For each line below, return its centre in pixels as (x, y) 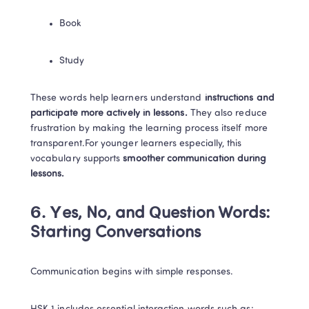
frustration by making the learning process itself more (149, 129)
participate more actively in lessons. (109, 113)
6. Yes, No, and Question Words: (150, 214)
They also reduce (227, 113)
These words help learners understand (116, 98)
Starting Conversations (116, 233)
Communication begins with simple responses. (132, 272)
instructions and (238, 98)
